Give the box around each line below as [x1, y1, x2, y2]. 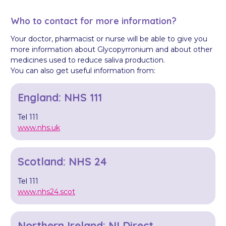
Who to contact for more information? [11, 15, 177, 27]
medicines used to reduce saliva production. [11, 55, 165, 65]
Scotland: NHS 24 [18, 155, 107, 168]
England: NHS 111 [18, 91, 102, 104]
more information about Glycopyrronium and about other [11, 45, 212, 54]
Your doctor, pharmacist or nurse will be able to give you [11, 34, 207, 44]
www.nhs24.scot [18, 187, 75, 197]
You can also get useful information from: [11, 66, 155, 76]
